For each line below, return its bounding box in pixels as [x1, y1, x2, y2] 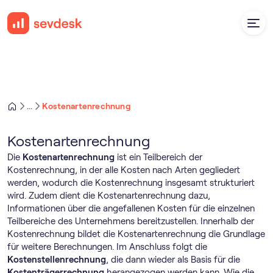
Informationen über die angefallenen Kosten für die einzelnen [7, 204, 255, 213]
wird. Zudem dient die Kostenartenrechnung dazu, [7, 191, 210, 200]
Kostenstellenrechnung [7, 255, 106, 264]
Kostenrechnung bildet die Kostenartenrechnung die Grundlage [7, 229, 265, 239]
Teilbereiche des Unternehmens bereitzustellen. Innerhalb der [7, 216, 254, 226]
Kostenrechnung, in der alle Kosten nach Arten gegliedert [7, 165, 240, 175]
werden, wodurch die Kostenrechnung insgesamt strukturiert [7, 178, 255, 188]
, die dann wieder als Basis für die [106, 255, 240, 264]
